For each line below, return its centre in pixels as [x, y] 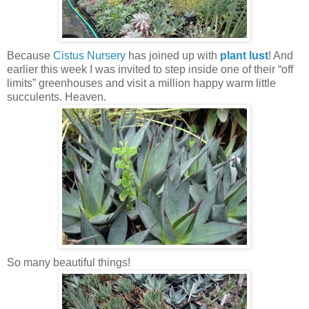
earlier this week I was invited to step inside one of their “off [150, 69]
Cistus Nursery [91, 55]
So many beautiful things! [69, 262]
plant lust [244, 55]
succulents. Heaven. [57, 97]
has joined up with [174, 55]
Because [30, 55]
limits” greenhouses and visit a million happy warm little [141, 83]
